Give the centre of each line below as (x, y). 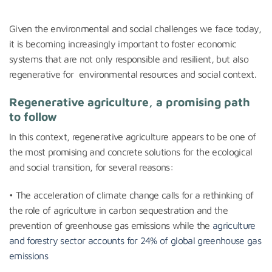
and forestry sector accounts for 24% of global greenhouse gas (135, 240)
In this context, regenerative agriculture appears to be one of (133, 137)
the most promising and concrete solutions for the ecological (131, 152)
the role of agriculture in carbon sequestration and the (119, 210)
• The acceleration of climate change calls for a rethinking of (131, 195)
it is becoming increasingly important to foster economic (123, 43)
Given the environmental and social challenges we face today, (135, 28)
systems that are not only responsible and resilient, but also (129, 59)
